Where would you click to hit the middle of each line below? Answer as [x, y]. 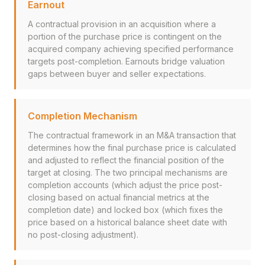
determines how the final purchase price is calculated [132, 148]
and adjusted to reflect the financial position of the [126, 160]
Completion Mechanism [83, 116]
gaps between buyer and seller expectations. [117, 74]
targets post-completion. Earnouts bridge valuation [126, 61]
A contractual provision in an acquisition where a [122, 24]
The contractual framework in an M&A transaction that [132, 135]
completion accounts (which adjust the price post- [125, 185]
